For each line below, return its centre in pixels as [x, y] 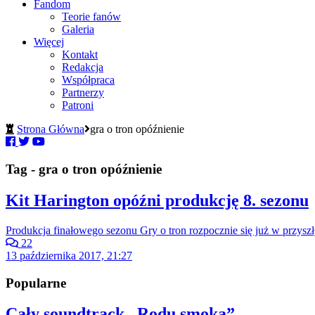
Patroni [78, 105]
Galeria [78, 30]
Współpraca [88, 80]
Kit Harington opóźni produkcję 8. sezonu [157, 200]
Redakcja [83, 67]
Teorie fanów [91, 17]
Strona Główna [51, 129]
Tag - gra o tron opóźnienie [84, 169]
